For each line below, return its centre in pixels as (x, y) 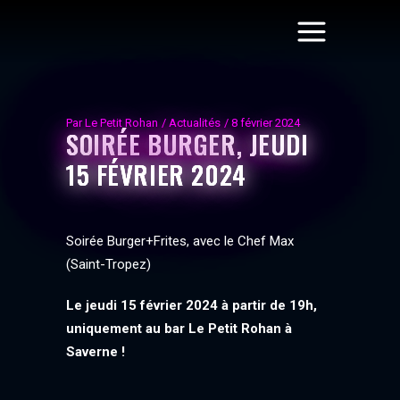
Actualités (195, 123)
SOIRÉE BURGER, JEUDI (187, 143)
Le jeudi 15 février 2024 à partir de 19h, (192, 305)
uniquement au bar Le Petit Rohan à (179, 329)
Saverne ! (96, 352)
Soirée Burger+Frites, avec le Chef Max (180, 241)
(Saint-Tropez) (108, 264)
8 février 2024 (266, 123)
